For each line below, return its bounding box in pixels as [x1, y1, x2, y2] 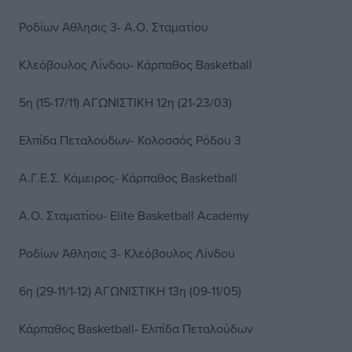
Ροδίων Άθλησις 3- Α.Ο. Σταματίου [19, 18, 208, 35]
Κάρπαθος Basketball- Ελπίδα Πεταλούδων [19, 320, 253, 337]
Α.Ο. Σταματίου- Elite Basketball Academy [19, 207, 249, 224]
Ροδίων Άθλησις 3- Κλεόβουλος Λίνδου [19, 244, 235, 262]
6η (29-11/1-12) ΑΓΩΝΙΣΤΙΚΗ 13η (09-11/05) [19, 282, 241, 299]
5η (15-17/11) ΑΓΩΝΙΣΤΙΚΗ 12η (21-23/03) [19, 93, 232, 111]
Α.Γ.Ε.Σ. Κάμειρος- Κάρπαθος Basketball [19, 169, 237, 186]
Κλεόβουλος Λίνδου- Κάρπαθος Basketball [19, 56, 252, 73]
